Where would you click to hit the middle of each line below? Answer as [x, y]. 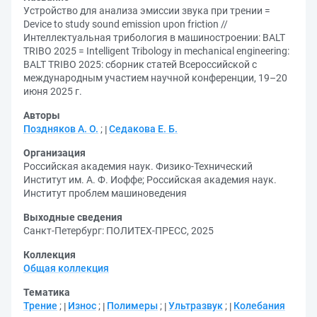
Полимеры [132, 306]
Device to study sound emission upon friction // [126, 24]
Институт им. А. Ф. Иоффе [83, 180]
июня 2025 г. [53, 91]
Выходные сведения [73, 217]
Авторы [42, 115]
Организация [54, 153]
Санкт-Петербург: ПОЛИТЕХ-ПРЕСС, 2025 [119, 231]
